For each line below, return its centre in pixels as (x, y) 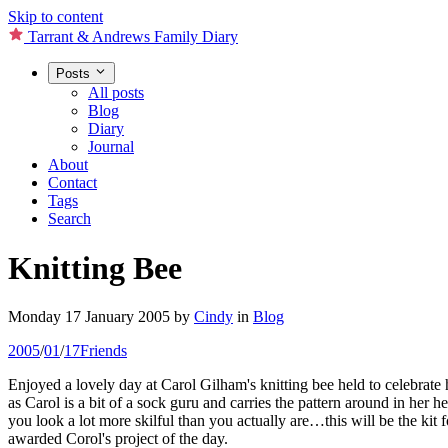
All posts (116, 93)
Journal (111, 147)
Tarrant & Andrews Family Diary (133, 36)
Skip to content (55, 16)
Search (69, 219)
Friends (103, 351)
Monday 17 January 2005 (89, 317)
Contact (72, 183)
